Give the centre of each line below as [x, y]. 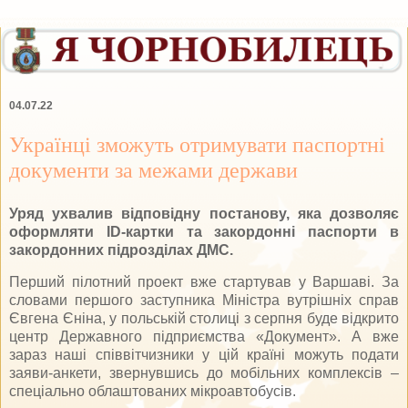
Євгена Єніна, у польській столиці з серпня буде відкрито [204, 319]
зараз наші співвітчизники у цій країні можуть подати [204, 355]
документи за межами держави [153, 169]
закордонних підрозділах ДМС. [123, 250]
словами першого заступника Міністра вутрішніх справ [204, 301]
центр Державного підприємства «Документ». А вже [204, 337]
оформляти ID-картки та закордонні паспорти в [204, 231]
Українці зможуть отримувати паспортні [197, 144]
